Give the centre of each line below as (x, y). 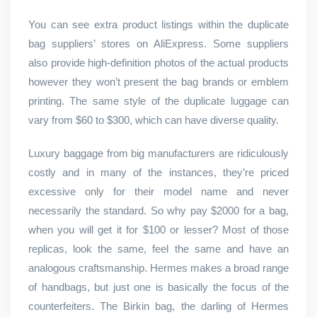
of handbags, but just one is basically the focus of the (158, 287)
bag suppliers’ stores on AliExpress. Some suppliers (158, 44)
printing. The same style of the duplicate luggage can (158, 101)
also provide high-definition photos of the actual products (158, 63)
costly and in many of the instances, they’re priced (158, 172)
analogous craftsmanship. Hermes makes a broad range (158, 268)
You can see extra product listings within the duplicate (158, 24)
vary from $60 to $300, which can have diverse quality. (154, 120)
